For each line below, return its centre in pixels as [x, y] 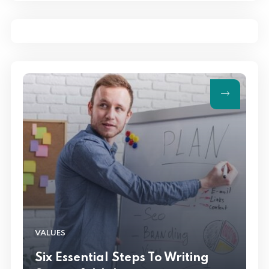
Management [76, 11]
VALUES [50, 234]
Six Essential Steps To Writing [122, 258]
